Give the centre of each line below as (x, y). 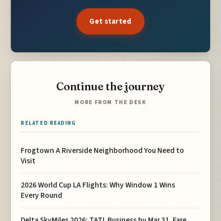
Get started (110, 21)
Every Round (42, 196)
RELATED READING (49, 123)
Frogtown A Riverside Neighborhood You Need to (103, 151)
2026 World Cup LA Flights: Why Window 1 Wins (98, 185)
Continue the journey (110, 86)
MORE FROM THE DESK (110, 103)
